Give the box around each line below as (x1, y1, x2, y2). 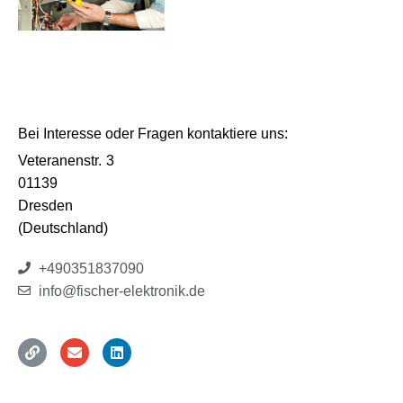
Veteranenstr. (18, 152, 102, 168)
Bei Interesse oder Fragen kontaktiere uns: (18, 125, 288, 141)
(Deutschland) (18, 219, 108, 236)
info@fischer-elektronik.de (38, 282, 205, 299)
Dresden (18, 197, 73, 213)
